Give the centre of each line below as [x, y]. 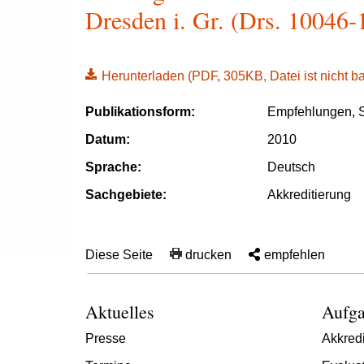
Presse [106, 338]
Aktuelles [120, 312]
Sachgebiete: [126, 195]
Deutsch [291, 167]
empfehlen [295, 255]
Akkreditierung [309, 195]
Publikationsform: [140, 112]
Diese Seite [119, 255]
